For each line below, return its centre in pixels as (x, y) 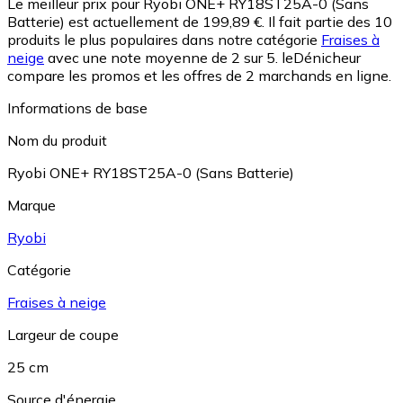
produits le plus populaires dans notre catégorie (164, 40)
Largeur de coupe (63, 335)
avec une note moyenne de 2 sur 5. (161, 58)
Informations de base (77, 108)
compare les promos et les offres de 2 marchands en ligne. (199, 76)
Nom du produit (57, 141)
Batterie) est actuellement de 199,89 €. (136, 22)
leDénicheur (321, 58)
